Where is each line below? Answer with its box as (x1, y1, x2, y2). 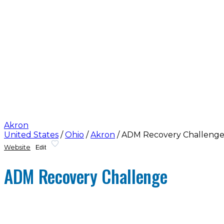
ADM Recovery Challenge (4, 163, 167, 189)
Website (4, 143, 30, 151)
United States (4, 129, 58, 139)
